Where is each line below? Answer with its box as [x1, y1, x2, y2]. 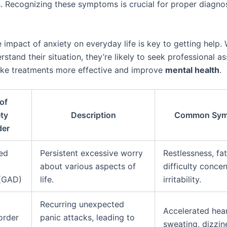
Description [70, 110, 116, 121]
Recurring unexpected [40, 199, 124, 210]
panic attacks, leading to [40, 212, 135, 223]
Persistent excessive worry [40, 148, 143, 159]
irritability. [163, 174, 201, 185]
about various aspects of [40, 161, 136, 172]
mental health [165, 64, 219, 75]
